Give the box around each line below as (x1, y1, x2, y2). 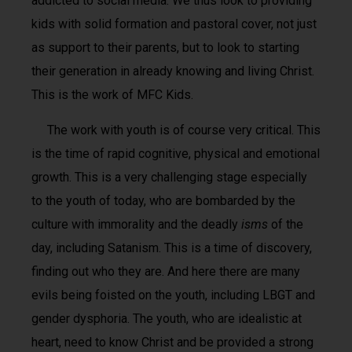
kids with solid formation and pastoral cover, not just (31, 16, 317, 32)
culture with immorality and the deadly (31, 216, 241, 232)
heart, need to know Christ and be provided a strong (31, 334, 313, 350)
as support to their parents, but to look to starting (31, 40, 299, 56)
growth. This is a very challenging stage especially (31, 169, 307, 185)
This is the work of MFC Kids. (31, 87, 193, 103)
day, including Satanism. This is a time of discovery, (31, 240, 312, 255)
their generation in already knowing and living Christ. (31, 64, 314, 79)
